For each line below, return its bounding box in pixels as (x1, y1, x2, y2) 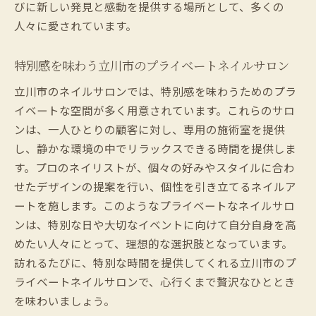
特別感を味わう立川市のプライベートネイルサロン (14, 56, 289, 73)
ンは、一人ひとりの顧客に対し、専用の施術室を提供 (14, 121, 285, 137)
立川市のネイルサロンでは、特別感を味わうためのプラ (14, 83, 296, 99)
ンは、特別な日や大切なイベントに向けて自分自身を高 (14, 216, 296, 232)
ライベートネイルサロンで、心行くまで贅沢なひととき (14, 273, 296, 289)
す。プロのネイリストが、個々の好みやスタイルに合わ (14, 159, 295, 175)
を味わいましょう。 (14, 292, 115, 308)
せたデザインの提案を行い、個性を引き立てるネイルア (14, 178, 296, 194)
